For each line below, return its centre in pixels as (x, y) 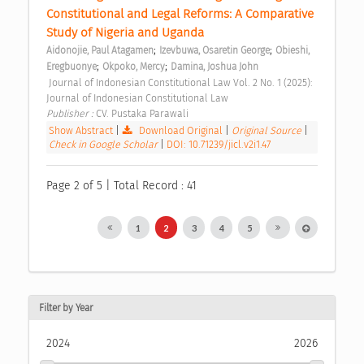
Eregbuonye (71, 66)
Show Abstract (81, 130)
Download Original (181, 130)
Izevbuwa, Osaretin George (214, 50)
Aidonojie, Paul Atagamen (100, 50)
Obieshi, (292, 50)
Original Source (268, 130)
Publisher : (71, 113)
